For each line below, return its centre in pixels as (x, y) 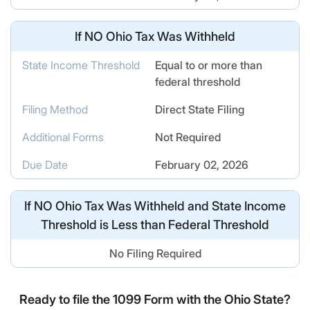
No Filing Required (155, 253)
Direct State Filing (200, 109)
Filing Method (55, 109)
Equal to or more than (209, 65)
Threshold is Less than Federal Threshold (155, 225)
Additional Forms (63, 137)
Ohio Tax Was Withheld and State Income (169, 206)
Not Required (188, 137)
